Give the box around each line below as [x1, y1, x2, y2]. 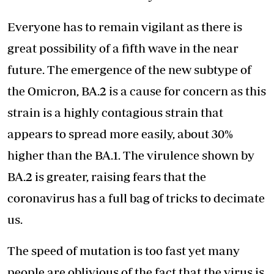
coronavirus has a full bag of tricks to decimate [7, 191, 265, 206]
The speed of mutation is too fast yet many [7, 243, 240, 258]
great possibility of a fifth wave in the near [7, 41, 239, 56]
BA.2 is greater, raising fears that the [7, 169, 206, 184]
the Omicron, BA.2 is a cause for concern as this [7, 84, 266, 98]
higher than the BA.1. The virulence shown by [7, 148, 254, 163]
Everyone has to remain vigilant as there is [7, 20, 242, 34]
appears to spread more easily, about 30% [7, 127, 233, 141]
